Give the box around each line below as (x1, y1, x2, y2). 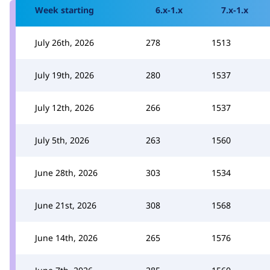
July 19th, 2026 (35, 69, 94, 81)
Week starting (35, 4, 94, 16)
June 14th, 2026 (35, 231, 98, 243)
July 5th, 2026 (35, 134, 89, 146)
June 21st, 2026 (35, 199, 96, 211)
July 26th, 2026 (35, 36, 94, 48)
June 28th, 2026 (35, 166, 98, 178)
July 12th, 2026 (35, 101, 94, 113)
